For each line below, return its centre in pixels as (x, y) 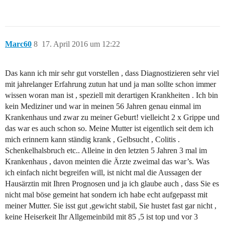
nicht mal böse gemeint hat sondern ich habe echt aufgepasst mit (106, 195)
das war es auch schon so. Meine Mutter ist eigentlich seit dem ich (109, 129)
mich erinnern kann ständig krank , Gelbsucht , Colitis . (92, 140)
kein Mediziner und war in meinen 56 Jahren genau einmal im (103, 106)
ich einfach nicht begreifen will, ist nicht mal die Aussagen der (103, 173)
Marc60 (18, 44)
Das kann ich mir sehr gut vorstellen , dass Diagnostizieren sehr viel (112, 73)
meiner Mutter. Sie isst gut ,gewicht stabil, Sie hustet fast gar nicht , (111, 206)
